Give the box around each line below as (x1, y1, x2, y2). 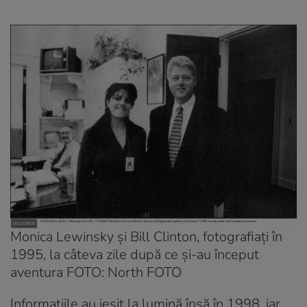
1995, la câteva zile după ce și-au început (10, 245, 259, 265)
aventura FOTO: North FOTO (10, 263, 182, 282)
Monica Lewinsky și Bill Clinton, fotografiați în (10, 228, 282, 247)
